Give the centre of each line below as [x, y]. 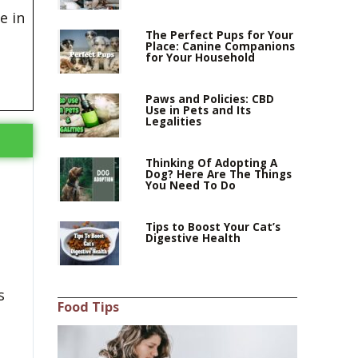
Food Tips [89, 307]
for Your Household [201, 58]
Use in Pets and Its [199, 110]
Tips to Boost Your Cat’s [213, 227]
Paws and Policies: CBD [210, 99]
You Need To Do [191, 185]
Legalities [174, 121]
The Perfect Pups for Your [220, 35]
